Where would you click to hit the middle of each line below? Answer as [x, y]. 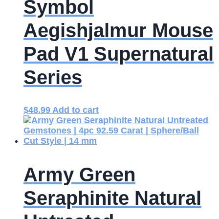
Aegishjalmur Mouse [118, 31]
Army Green [79, 174]
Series [53, 77]
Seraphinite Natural [112, 198]
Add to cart [76, 110]
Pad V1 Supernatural [119, 54]
